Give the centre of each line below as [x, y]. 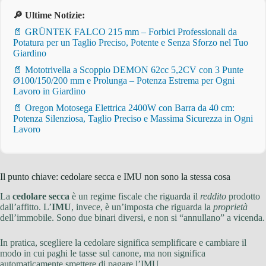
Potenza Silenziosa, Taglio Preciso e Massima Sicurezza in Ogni [133, 119]
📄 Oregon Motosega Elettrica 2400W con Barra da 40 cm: [124, 108]
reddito [213, 196]
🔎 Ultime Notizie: [49, 15]
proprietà [230, 207]
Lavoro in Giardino [49, 91]
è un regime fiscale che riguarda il [135, 196]
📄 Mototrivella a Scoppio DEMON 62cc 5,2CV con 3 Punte [128, 70]
